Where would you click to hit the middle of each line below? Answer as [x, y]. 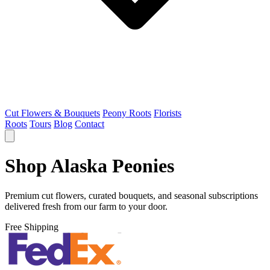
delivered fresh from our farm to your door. [86, 206]
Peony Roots [127, 113]
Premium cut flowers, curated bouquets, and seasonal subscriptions [131, 195]
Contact [89, 124]
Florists [168, 113]
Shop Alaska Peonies [89, 166]
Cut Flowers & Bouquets [52, 113]
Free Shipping [32, 227]
